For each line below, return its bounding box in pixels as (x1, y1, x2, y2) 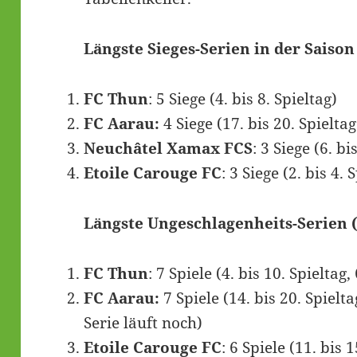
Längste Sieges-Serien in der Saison (84, 37, 355, 59)
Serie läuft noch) (84, 312, 203, 333)
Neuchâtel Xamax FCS (84, 137, 253, 159)
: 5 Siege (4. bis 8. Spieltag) (148, 88, 338, 109)
